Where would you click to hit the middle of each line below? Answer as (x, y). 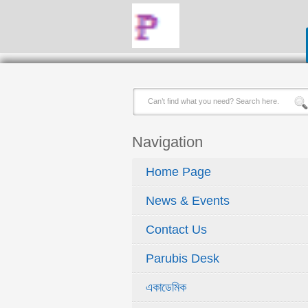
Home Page (178, 172)
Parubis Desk (183, 258)
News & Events (188, 201)
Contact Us (176, 230)
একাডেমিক (166, 287)
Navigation (167, 142)
